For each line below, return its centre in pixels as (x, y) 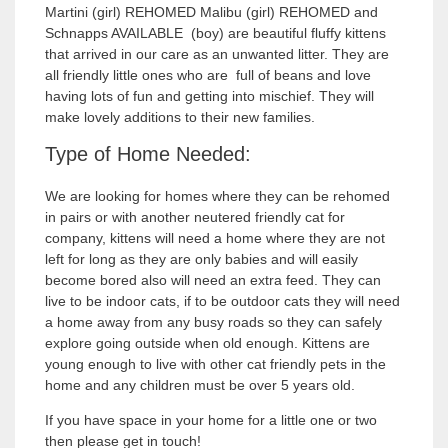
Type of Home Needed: (148, 154)
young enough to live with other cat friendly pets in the (215, 364)
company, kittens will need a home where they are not (215, 238)
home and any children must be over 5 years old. (200, 385)
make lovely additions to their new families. (180, 117)
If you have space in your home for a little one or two (211, 420)
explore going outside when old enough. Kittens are (207, 343)
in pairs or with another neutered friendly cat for (195, 217)
